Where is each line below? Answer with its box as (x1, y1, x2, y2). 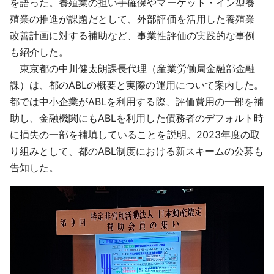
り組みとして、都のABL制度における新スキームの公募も (10, 145, 264, 158)
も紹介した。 (10, 46, 69, 59)
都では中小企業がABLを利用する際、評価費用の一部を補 (10, 95, 264, 108)
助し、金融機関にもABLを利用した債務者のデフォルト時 (10, 112, 264, 125)
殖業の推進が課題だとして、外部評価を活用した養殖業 (10, 13, 255, 26)
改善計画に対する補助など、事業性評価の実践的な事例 (10, 29, 255, 42)
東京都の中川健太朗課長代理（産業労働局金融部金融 (10, 62, 255, 75)
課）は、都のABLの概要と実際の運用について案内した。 (10, 79, 264, 92)
